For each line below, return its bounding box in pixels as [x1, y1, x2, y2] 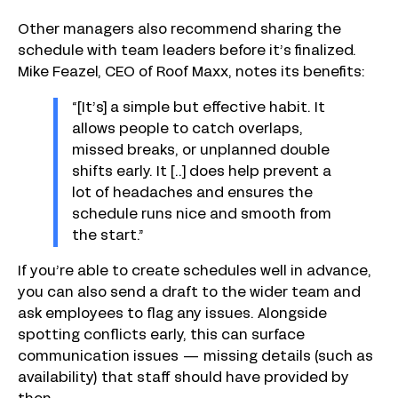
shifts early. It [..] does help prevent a [72, 165, 331, 179]
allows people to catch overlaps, [72, 123, 303, 136]
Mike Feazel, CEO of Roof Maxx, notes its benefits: [18, 66, 365, 79]
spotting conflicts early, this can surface [18, 329, 305, 342]
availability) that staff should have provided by [18, 371, 349, 385]
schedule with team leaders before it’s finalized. [18, 44, 356, 58]
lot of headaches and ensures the [72, 187, 313, 200]
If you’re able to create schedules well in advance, [18, 265, 371, 278]
